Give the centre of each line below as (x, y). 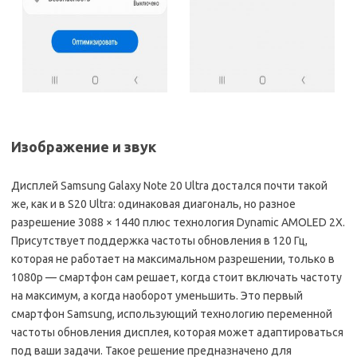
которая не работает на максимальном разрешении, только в (173, 259)
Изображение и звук (84, 147)
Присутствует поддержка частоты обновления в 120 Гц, (159, 241)
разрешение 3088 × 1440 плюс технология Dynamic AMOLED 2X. (178, 223)
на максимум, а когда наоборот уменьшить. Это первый (157, 296)
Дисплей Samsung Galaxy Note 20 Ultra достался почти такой (169, 186)
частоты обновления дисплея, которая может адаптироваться (177, 333)
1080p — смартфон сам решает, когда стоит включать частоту (177, 278)
